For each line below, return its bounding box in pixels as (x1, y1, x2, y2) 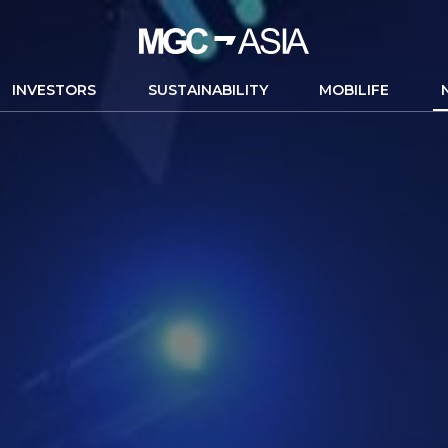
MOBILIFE (319, 81, 390, 99)
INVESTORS (11, 81, 96, 99)
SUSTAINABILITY (147, 81, 268, 99)
